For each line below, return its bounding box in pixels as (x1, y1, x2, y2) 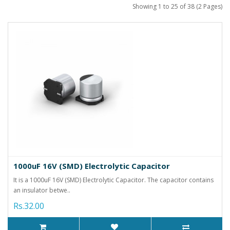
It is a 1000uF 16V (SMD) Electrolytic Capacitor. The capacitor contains (13, 175, 214, 184)
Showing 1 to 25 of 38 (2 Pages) (132, 2, 222, 11)
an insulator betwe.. (13, 185, 70, 195)
